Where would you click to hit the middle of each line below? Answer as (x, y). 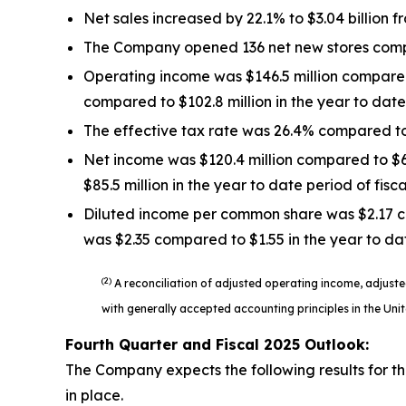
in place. (94, 395)
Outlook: (334, 344)
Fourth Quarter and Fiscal (164, 344)
